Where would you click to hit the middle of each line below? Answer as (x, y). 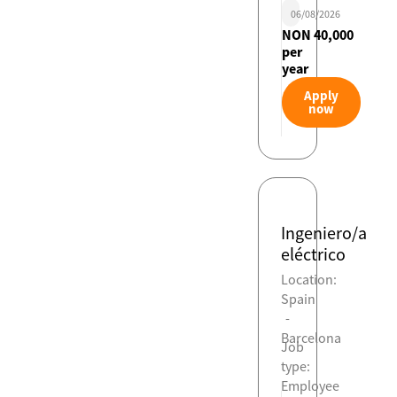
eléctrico (314, 254)
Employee (311, 386)
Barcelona (311, 338)
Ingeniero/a (324, 233)
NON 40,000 (318, 35)
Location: (309, 280)
